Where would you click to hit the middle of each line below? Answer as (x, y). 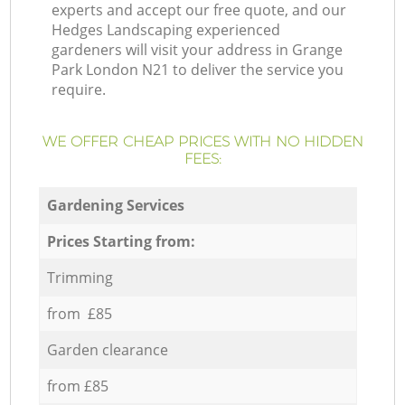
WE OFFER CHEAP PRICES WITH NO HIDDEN (202, 142)
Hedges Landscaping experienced (166, 30)
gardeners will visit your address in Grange (198, 50)
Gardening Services (115, 205)
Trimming (80, 277)
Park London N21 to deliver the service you (198, 70)
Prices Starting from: (121, 241)
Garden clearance (107, 349)
